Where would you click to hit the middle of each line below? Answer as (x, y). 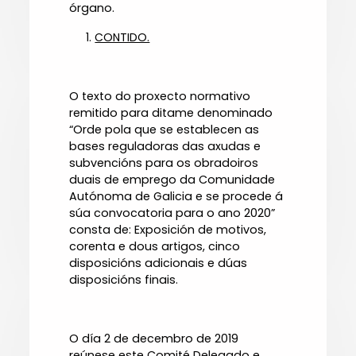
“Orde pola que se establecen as (164, 130)
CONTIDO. (122, 38)
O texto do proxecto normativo (160, 97)
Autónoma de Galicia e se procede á (176, 197)
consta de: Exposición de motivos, (168, 230)
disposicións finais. (124, 280)
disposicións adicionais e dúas (159, 263)
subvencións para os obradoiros (164, 163)
